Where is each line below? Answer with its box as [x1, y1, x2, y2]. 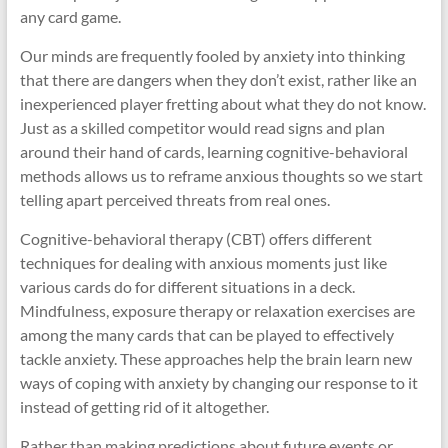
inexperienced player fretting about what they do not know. [19, 94, 426, 113]
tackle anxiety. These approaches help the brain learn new [19, 349, 412, 368]
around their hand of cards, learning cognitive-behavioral [19, 142, 408, 161]
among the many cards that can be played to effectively [19, 325, 394, 344]
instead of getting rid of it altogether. [19, 397, 269, 416]
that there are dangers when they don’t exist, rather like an [19, 70, 417, 89]
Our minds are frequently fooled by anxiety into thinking [19, 46, 405, 65]
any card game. [19, 7, 121, 26]
